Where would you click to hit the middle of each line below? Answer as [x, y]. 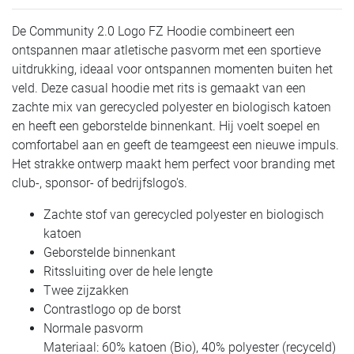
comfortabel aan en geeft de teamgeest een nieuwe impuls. [175, 145]
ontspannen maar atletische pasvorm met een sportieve [166, 50]
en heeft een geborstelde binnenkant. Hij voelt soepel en [166, 126]
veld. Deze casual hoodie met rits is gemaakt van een [159, 88]
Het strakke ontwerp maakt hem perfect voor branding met [173, 164]
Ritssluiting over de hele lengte [128, 271]
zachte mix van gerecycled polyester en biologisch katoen [171, 107]
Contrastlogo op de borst [112, 309]
